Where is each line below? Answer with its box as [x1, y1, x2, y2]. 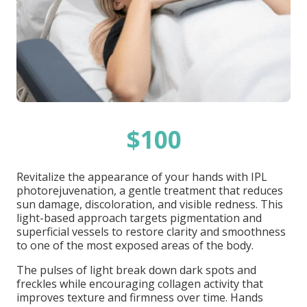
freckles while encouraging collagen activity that [16, 276, 263, 291]
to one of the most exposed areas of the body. [16, 238, 254, 253]
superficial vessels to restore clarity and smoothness [16, 224, 286, 239]
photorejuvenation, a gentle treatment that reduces [16, 183, 283, 198]
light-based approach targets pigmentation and [16, 210, 262, 225]
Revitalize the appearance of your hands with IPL [16, 169, 267, 184]
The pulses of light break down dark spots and [16, 262, 256, 278]
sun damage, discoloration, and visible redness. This [16, 197, 283, 212]
